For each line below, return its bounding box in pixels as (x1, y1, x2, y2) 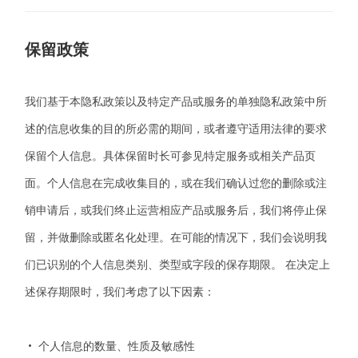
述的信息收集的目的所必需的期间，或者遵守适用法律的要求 (25, 122, 328, 135)
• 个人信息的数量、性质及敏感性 (25, 340, 196, 352)
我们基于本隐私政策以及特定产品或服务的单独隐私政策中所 (25, 95, 328, 108)
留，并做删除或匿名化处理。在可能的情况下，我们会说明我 (25, 231, 328, 244)
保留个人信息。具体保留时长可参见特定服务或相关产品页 (25, 149, 316, 162)
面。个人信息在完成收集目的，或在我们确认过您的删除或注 (25, 177, 328, 189)
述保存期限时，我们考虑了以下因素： (25, 285, 216, 298)
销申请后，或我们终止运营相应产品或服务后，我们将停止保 (25, 204, 328, 217)
